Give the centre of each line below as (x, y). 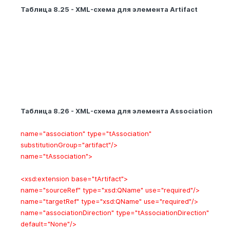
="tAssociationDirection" (170, 212)
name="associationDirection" (68, 212)
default (32, 224)
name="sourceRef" (52, 190)
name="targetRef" (51, 201)
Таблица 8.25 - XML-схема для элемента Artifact (109, 9)
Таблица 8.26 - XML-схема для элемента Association (117, 111)
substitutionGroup (49, 145)
